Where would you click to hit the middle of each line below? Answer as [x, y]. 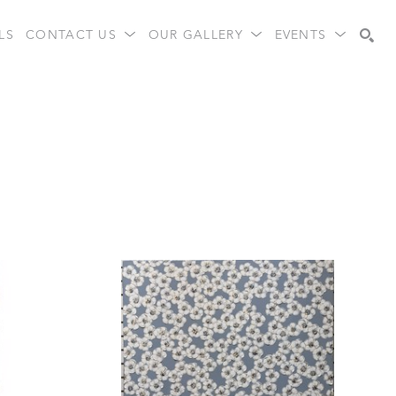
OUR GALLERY [198, 35]
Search [328, 92]
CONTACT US [74, 35]
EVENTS [303, 35]
